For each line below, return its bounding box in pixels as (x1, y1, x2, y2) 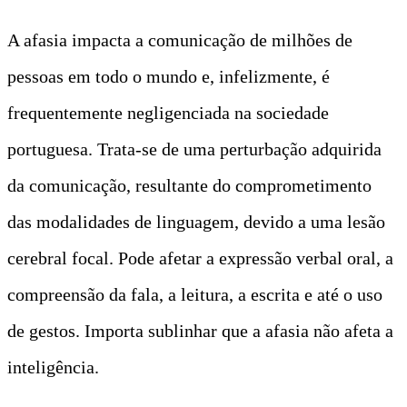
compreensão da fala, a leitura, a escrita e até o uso (7, 283, 382, 304)
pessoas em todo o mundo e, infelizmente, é (7, 65, 330, 86)
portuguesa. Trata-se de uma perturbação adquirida (7, 138, 382, 159)
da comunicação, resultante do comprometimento (7, 174, 372, 195)
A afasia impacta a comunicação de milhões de (7, 29, 352, 50)
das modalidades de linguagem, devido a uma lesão (7, 211, 385, 232)
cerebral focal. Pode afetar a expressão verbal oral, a (7, 247, 393, 268)
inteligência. (7, 356, 99, 377)
